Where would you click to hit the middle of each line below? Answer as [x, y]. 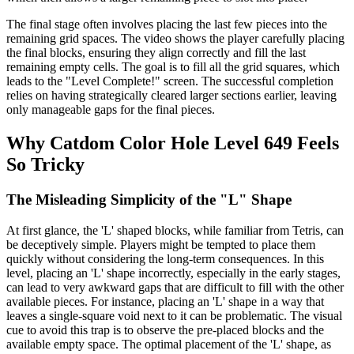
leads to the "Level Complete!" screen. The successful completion [170, 81]
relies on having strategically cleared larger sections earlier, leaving [171, 96]
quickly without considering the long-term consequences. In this [165, 258]
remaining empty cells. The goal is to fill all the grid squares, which [173, 67]
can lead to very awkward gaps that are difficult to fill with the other [175, 287]
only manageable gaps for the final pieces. [111, 110]
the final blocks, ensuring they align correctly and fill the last [156, 53]
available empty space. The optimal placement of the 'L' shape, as [169, 344]
